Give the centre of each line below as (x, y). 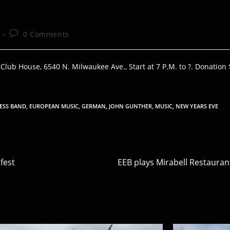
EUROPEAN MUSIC (54, 106)
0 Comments (46, 34)
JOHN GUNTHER (130, 106)
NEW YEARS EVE (197, 106)
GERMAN (94, 106)
